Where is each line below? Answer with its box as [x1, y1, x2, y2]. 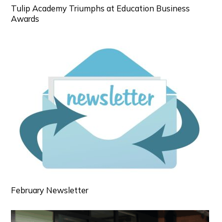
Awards [11, 13, 40, 24]
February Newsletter [11, 184, 89, 195]
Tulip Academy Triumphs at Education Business [11, 2, 190, 13]
